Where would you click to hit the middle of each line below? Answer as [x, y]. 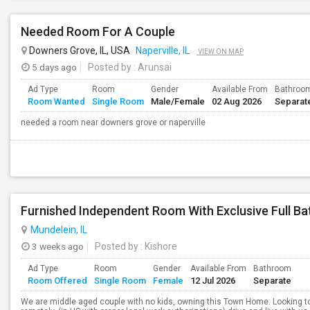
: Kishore [158, 246]
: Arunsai [152, 67]
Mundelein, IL [59, 230]
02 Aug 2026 [237, 101]
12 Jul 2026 [213, 281]
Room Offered [57, 281]
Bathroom [272, 268]
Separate [272, 281]
